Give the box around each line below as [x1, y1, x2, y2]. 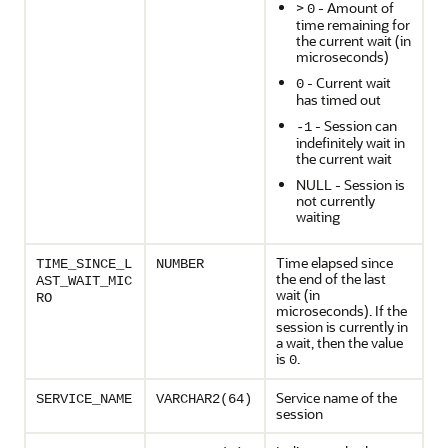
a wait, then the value [276, 333, 403, 352]
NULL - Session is [296, 175, 405, 194]
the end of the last [276, 269, 386, 288]
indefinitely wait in [296, 133, 405, 152]
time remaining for [296, 15, 410, 34]
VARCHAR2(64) [156, 391, 252, 407]
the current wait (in [296, 31, 411, 50]
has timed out [296, 90, 381, 109]
